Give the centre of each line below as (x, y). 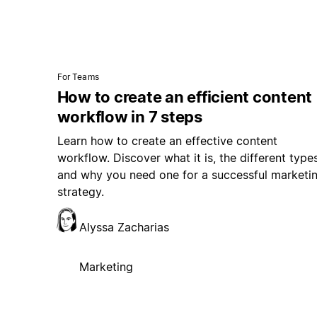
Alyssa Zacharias (124, 227)
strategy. (80, 192)
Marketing (106, 267)
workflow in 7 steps (129, 117)
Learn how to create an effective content (167, 141)
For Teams (78, 77)
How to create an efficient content (185, 97)
